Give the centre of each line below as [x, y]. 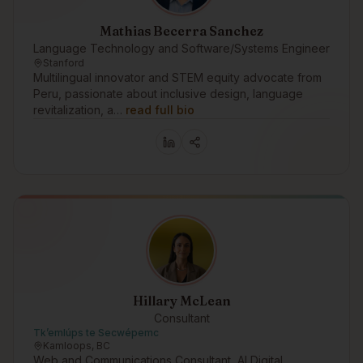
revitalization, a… [78, 110]
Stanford [64, 63]
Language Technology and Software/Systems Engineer [181, 48]
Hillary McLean [181, 301]
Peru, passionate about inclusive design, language [168, 94]
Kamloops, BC [77, 346]
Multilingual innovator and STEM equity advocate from [177, 77]
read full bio [160, 110]
